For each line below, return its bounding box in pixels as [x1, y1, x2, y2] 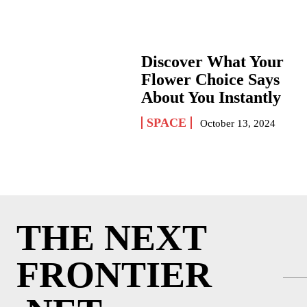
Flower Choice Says [141, 71, 280, 89]
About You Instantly [141, 88, 282, 107]
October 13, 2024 [200, 118, 276, 130]
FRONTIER [16, 254, 212, 295]
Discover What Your [141, 53, 284, 71]
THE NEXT [16, 217, 206, 258]
